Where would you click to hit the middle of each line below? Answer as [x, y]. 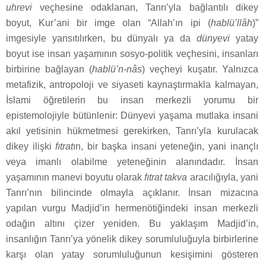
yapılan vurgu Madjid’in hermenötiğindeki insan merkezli [132, 208]
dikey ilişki [31, 147]
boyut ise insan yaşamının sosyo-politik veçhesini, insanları [132, 54]
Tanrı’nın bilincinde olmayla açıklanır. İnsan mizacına [132, 193]
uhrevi [19, 8]
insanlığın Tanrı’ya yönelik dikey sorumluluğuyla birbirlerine [132, 239]
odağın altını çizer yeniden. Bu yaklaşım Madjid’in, [132, 224]
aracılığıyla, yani [223, 178]
